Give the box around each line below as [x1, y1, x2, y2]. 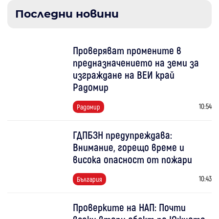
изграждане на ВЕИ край [73, 68, 175, 81]
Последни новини [15, 7, 119, 21]
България [77, 175, 103, 183]
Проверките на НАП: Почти [73, 200, 186, 213]
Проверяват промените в [73, 44, 182, 56]
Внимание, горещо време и [73, 140, 185, 153]
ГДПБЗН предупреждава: [73, 128, 173, 141]
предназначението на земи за [73, 56, 199, 68]
